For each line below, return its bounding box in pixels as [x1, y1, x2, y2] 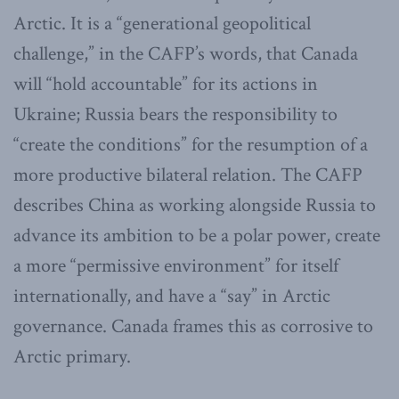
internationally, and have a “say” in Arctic [13, 283, 330, 310]
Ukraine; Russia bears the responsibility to [13, 102, 338, 128]
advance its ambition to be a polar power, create [13, 223, 380, 249]
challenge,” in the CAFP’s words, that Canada [13, 41, 358, 68]
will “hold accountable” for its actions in [13, 71, 318, 98]
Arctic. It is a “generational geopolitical [13, 11, 311, 37]
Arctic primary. [13, 344, 131, 370]
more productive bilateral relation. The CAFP [13, 162, 362, 189]
